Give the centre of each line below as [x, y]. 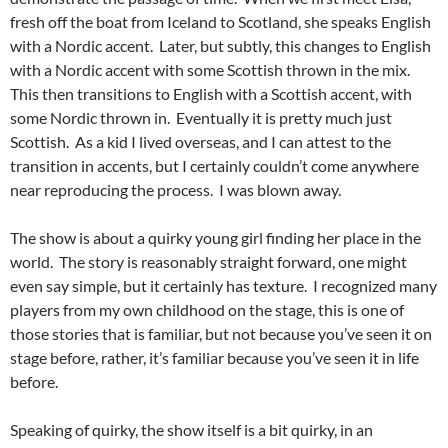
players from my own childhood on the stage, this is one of [207, 309]
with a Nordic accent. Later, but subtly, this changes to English [220, 45]
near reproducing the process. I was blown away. [175, 189]
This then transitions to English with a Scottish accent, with [211, 93]
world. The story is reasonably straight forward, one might [208, 261]
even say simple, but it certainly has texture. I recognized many [223, 285]
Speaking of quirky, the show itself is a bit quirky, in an [191, 429]
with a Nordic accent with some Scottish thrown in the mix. [211, 69]
